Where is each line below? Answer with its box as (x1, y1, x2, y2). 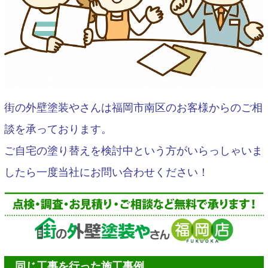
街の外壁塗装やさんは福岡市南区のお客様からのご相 (4, 102, 263, 114)
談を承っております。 (4, 123, 112, 136)
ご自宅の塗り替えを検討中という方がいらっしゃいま (4, 145, 263, 157)
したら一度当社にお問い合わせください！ (4, 166, 209, 179)
